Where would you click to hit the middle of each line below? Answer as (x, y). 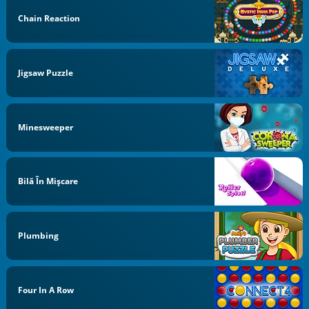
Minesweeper (46, 127)
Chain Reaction (49, 18)
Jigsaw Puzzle (46, 72)
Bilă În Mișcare (48, 181)
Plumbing (39, 236)
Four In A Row (46, 290)
